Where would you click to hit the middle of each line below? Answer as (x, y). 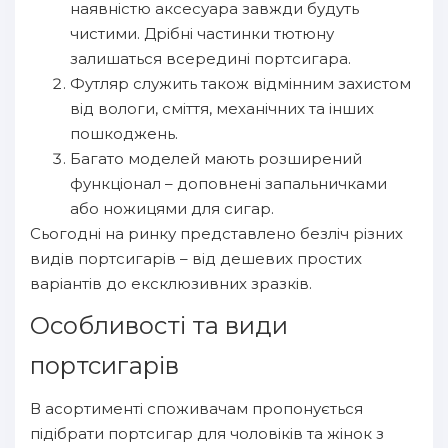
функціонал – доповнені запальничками (228, 183)
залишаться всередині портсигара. (210, 58)
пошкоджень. (124, 133)
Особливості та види (159, 325)
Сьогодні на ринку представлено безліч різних (216, 233)
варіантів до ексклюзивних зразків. (171, 283)
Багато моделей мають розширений (216, 158)
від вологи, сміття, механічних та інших (222, 108)
